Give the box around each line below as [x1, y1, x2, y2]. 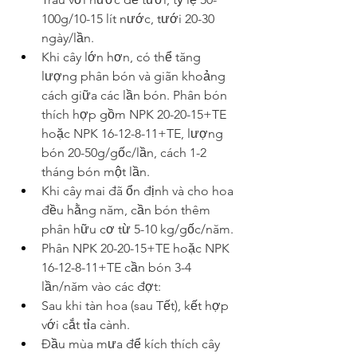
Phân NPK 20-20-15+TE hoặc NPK [41, 241, 229, 256]
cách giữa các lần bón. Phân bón [41, 88, 227, 103]
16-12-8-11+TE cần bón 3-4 [41, 260, 191, 275]
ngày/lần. [41, 30, 94, 45]
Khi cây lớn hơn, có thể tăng [41, 49, 201, 65]
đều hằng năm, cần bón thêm [41, 202, 210, 218]
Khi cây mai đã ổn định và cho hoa [41, 183, 233, 198]
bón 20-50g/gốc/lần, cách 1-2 [41, 145, 206, 160]
